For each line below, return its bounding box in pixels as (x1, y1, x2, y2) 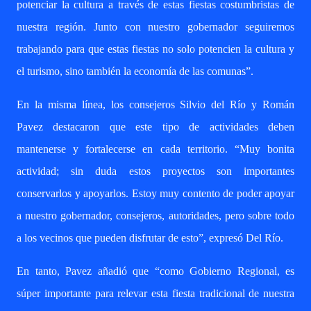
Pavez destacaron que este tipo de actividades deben (17, 121, 294, 133)
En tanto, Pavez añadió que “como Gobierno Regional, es (17, 265, 294, 277)
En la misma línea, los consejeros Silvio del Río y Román (17, 99, 294, 110)
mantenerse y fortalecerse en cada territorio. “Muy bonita (17, 143, 294, 155)
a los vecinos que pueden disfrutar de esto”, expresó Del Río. (17, 232, 283, 244)
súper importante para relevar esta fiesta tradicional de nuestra (17, 287, 294, 299)
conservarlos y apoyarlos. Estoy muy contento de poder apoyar (17, 187, 294, 199)
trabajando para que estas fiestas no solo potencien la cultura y (17, 43, 294, 55)
